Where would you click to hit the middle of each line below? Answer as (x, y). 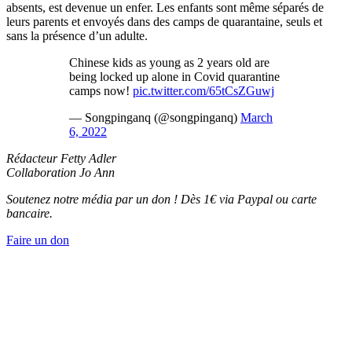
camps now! (101, 91)
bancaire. (29, 214)
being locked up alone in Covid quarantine (174, 77)
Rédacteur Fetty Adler (61, 159)
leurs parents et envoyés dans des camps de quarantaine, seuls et (164, 22)
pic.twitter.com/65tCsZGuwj (203, 91)
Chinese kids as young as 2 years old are (169, 63)
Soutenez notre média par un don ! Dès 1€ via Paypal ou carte (161, 200)
